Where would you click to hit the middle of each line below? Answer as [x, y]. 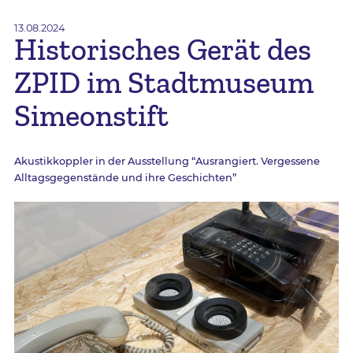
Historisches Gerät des [162, 50]
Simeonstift [91, 116]
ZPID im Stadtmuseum [163, 83]
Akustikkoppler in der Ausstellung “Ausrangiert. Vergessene [167, 161]
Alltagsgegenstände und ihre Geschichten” [125, 177]
